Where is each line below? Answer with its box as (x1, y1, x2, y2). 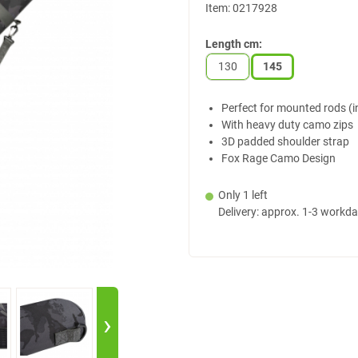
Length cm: (205, 38, 262, 50)
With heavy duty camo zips (221, 118, 353, 131)
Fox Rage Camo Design (221, 152, 336, 165)
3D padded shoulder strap (221, 135, 349, 148)
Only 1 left (218, 189, 268, 201)
